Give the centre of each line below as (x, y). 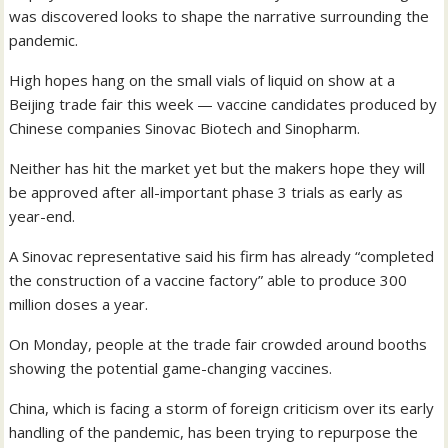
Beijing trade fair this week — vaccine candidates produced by (223, 104)
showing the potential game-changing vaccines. (171, 368)
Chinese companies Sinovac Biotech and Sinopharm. (185, 128)
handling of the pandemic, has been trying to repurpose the (214, 432)
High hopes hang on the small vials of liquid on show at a (202, 80)
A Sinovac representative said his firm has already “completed (222, 256)
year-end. (42, 216)
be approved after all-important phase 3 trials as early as (206, 192)
